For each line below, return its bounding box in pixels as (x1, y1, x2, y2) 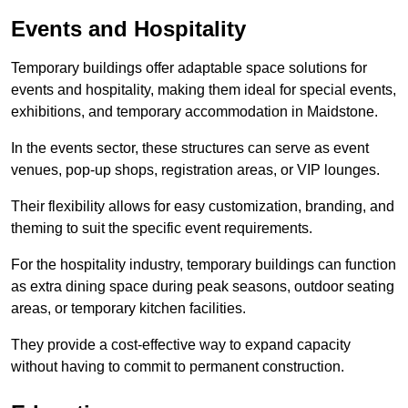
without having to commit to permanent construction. (11, 359, 344, 375)
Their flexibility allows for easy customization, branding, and (11, 199, 394, 215)
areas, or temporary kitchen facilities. (11, 301, 246, 317)
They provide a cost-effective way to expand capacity (11, 337, 351, 353)
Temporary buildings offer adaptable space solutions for (11, 60, 367, 76)
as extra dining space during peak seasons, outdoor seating (11, 279, 394, 295)
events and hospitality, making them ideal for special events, (11, 82, 396, 98)
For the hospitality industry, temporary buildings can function (11, 257, 396, 273)
